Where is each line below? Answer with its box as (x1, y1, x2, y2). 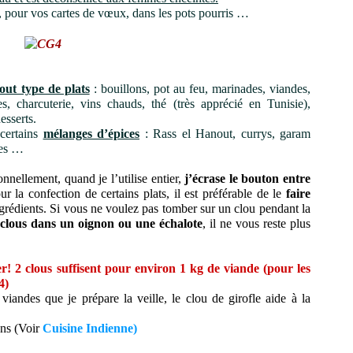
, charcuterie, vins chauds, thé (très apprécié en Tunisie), (6, 97, 311, 110)
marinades (211, 82, 262, 95)
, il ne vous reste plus (203, 217, 310, 230)
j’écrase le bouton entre (184, 172, 311, 185)
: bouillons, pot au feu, (89, 82, 212, 95)
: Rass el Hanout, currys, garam (139, 127, 310, 140)
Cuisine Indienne (43, 321, 133, 335)
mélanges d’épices (43, 127, 139, 140)
